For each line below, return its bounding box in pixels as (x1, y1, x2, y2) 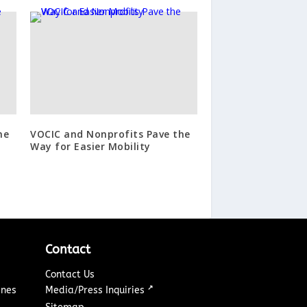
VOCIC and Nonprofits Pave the (30, 127, 191, 140)
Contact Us (45, 268, 95, 280)
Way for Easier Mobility (30, 139, 151, 153)
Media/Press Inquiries (45, 284, 148, 296)
